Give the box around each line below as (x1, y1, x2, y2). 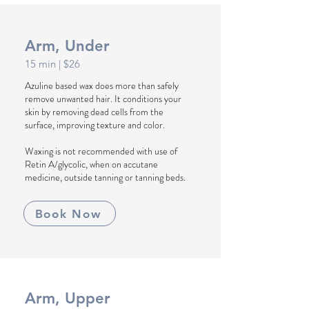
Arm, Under (25, 37, 110, 55)
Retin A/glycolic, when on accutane (25, 157, 158, 171)
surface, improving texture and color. (25, 118, 165, 132)
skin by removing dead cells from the (25, 105, 163, 119)
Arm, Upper (25, 289, 110, 308)
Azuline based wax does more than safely (25, 79, 179, 92)
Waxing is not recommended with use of (25, 144, 177, 158)
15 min (25, 57, 59, 70)
